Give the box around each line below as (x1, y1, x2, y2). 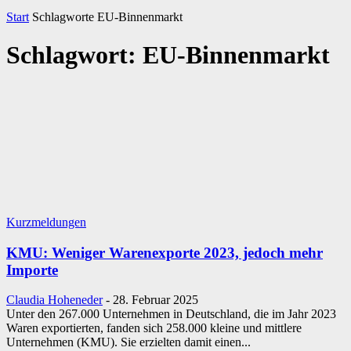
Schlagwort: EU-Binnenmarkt (6, 41, 330, 70)
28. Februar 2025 (113, 293, 198, 307)
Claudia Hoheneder (6, 293, 103, 307)
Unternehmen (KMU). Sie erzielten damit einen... (6, 335, 251, 349)
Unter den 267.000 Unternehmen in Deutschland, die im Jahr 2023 (6, 307, 336, 321)
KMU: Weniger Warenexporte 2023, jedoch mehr (6, 244, 323, 261)
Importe (6, 261, 58, 278)
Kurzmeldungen (6, 215, 86, 229)
